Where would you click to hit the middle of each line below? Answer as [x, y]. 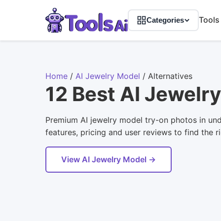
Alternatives [170, 76]
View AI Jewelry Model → [109, 159]
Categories [165, 20]
